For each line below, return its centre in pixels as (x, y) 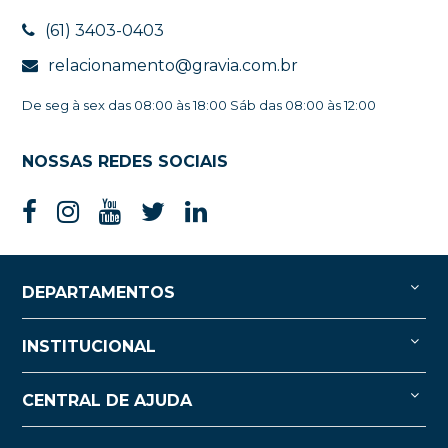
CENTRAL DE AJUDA (106, 400)
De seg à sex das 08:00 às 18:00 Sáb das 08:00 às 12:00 (198, 104)
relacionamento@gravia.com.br (172, 65)
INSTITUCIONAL (88, 346)
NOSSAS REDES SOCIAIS (124, 161)
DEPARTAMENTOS (98, 292)
